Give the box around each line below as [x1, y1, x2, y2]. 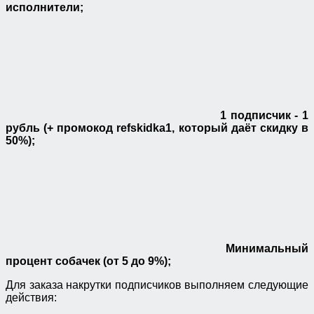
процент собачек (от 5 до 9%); [6, 255, 171, 268]
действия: [6, 292, 57, 304]
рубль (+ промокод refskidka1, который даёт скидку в [6, 122, 308, 135]
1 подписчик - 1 [216, 109, 308, 122]
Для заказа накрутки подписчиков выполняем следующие [6, 279, 308, 292]
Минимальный [216, 243, 308, 255]
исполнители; [6, 1, 83, 14]
